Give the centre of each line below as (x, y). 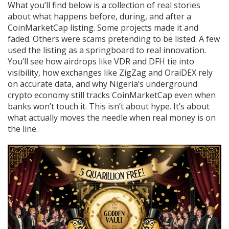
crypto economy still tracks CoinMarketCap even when (112, 95)
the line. (23, 129)
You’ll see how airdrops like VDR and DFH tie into (101, 62)
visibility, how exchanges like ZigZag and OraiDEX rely (110, 73)
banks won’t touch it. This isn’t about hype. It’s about (109, 107)
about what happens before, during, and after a (99, 17)
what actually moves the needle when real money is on (112, 118)
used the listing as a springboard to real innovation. (107, 50)
